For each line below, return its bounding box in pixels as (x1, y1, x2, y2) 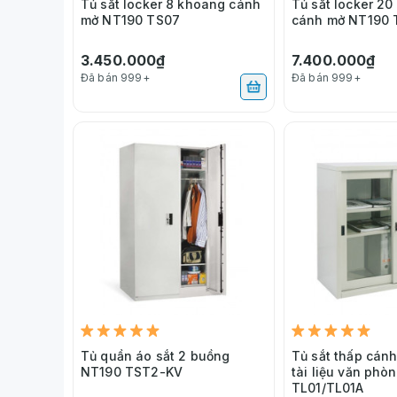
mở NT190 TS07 (81, 12, 180, 27)
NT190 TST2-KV (81, 363, 183, 379)
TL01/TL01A (292, 379, 364, 395)
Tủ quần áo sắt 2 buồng (81, 347, 230, 363)
